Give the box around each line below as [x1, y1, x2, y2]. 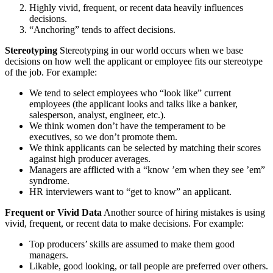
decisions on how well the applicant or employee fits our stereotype [5, 56, 263, 67]
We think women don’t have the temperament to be [29, 121, 225, 132]
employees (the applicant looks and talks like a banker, [29, 99, 238, 110]
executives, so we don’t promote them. [29, 132, 177, 143]
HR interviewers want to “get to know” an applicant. [29, 186, 232, 197]
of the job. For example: [5, 67, 97, 78]
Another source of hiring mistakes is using [102, 207, 265, 218]
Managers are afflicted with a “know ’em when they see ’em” [29, 165, 265, 175]
